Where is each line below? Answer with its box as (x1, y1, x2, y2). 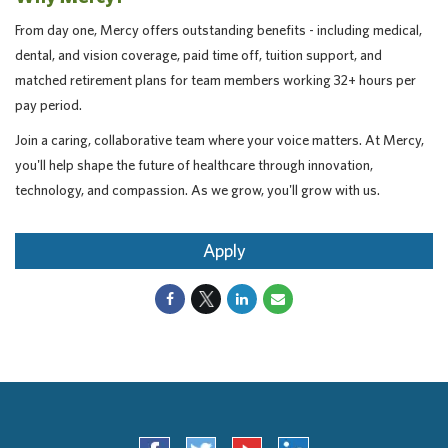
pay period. (15, 97, 82, 113)
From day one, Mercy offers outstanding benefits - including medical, (15, 22, 422, 38)
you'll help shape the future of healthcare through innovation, (15, 157, 373, 173)
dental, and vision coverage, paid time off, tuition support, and (15, 47, 382, 63)
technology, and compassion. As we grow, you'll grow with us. (15, 182, 380, 198)
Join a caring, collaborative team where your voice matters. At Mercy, (15, 132, 424, 148)
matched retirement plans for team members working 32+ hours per (15, 72, 416, 88)
